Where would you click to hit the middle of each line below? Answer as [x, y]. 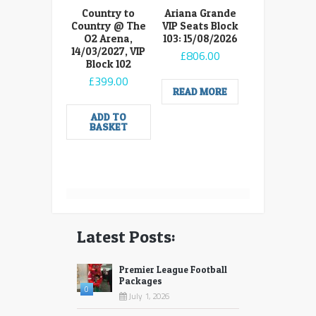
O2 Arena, [109, 39]
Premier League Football [173, 270]
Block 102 [108, 64]
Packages [141, 281]
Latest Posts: [126, 237]
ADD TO [108, 117]
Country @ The [108, 26]
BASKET [108, 127]
